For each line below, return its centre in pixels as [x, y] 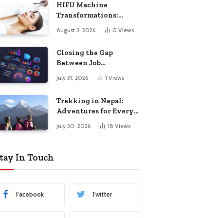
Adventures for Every [95, 111]
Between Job [79, 63]
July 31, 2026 [72, 78]
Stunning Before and [93, 25]
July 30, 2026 [73, 126]
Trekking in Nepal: [90, 100]
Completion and [85, 73]
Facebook [30, 194]
